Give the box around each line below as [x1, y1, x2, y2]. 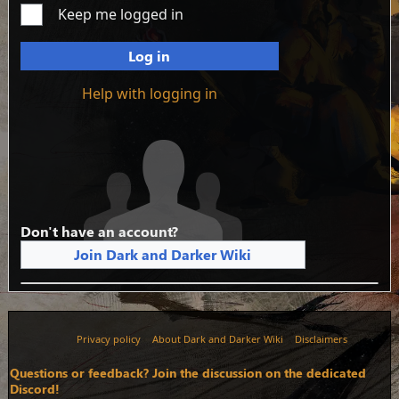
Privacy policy [76, 332, 141, 346]
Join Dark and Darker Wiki [74, 244, 252, 264]
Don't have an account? [20, 221, 178, 240]
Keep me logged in [58, 4, 184, 24]
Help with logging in [81, 84, 217, 103]
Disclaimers [294, 332, 347, 346]
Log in [128, 46, 171, 65]
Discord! [10, 380, 60, 397]
